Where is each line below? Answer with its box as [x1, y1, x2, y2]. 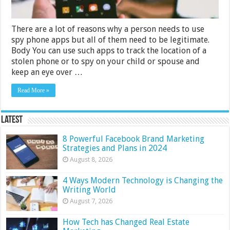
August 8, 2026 [70, 155, 113, 163]
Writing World [63, 184, 119, 195]
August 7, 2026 [70, 197, 113, 205]
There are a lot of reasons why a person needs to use [11, 24, 205, 34]
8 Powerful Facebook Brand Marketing [63, 133, 205, 144]
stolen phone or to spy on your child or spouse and [11, 56, 200, 66]
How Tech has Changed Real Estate [63, 217, 190, 227]
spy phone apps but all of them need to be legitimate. [11, 34, 210, 45]
